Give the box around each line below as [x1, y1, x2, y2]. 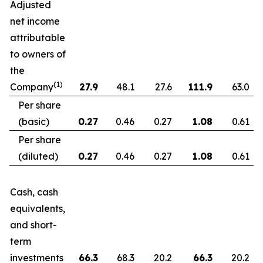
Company [10, 81, 53, 93]
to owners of [10, 48, 66, 60]
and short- [10, 219, 57, 231]
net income [10, 15, 60, 27]
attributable [10, 32, 65, 43]
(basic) [18, 116, 49, 127]
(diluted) [18, 150, 58, 162]
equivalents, [10, 203, 65, 214]
